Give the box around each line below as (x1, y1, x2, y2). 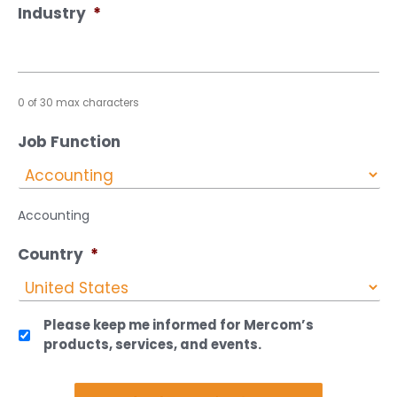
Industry (18, 3, 86, 24)
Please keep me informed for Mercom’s (43, 315, 314, 334)
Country (18, 244, 83, 265)
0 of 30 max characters (18, 96, 139, 110)
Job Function (18, 131, 121, 152)
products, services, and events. (43, 335, 261, 354)
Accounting (18, 206, 90, 224)
